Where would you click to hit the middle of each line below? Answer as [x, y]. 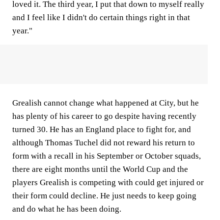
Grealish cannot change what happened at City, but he [106, 103]
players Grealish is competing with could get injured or [108, 183]
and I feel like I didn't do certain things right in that [101, 18]
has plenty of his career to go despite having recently [104, 116]
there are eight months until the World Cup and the [100, 169]
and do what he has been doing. [67, 209]
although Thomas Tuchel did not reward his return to [104, 143]
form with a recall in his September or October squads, [107, 156]
